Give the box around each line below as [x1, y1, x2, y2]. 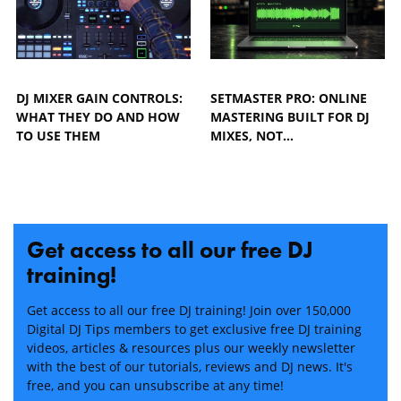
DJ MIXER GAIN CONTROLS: [16, 90, 183, 107]
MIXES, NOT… [210, 127, 294, 145]
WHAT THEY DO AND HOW [16, 108, 180, 126]
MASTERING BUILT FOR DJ [210, 108, 371, 126]
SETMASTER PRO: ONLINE [210, 90, 368, 107]
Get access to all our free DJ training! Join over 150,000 [27, 302, 351, 320]
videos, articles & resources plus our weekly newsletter [27, 339, 355, 357]
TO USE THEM [16, 127, 100, 145]
